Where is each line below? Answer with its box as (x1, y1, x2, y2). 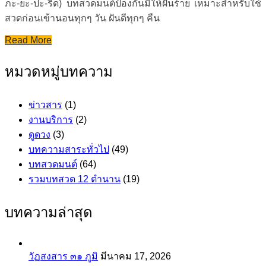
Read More (5, 34, 52, 45)
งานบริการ (28, 114, 73, 125)
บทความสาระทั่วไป (28, 144, 109, 154)
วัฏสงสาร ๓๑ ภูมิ (28, 251, 98, 261)
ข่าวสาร (28, 99, 62, 110)
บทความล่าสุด (5, 204, 93, 220)
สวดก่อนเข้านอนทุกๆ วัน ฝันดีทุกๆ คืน (5, 12, 160, 23)
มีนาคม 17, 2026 (100, 251, 171, 261)
